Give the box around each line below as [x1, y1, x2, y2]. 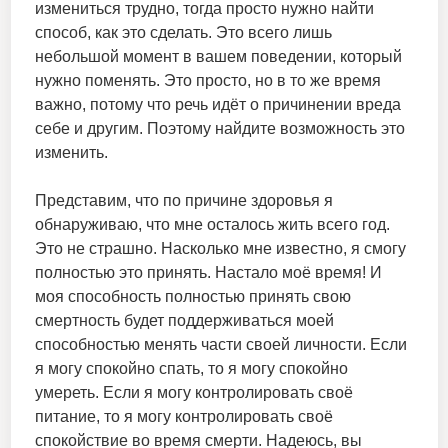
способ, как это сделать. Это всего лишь [34, 24, 332, 42]
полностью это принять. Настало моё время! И [34, 264, 382, 282]
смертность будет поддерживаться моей [34, 312, 334, 330]
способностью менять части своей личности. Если [34, 336, 407, 354]
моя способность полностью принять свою [34, 288, 351, 306]
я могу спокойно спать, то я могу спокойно [34, 360, 348, 378]
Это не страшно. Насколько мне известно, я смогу [34, 240, 406, 258]
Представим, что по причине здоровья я [34, 192, 333, 210]
